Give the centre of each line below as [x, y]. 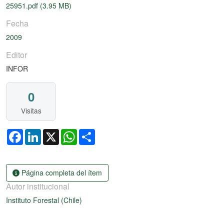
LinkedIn [54, 133]
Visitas [31, 111]
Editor [16, 55]
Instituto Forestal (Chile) [44, 200]
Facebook [39, 133]
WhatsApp [93, 133]
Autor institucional [38, 186]
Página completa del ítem [61, 172]
